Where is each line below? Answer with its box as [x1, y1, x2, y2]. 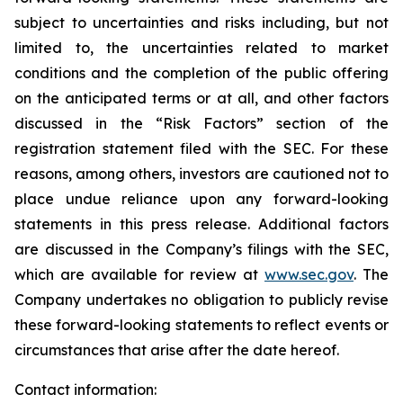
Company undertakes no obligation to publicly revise [14, 291, 389, 309]
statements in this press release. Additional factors [14, 215, 389, 233]
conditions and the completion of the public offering [14, 64, 389, 82]
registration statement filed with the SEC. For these [14, 139, 389, 157]
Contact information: [14, 381, 157, 399]
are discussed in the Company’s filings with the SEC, [14, 240, 389, 258]
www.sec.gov [264, 265, 354, 283]
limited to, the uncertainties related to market [14, 39, 389, 57]
